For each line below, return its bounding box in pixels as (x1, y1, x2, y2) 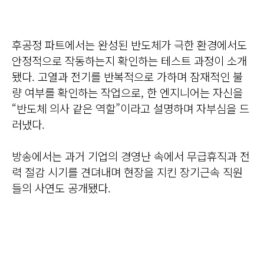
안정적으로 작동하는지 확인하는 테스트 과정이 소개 (12, 52, 247, 68)
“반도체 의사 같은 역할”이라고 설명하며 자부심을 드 (12, 100, 249, 116)
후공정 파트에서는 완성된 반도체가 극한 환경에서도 (12, 36, 247, 52)
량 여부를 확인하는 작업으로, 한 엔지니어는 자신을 (12, 84, 243, 100)
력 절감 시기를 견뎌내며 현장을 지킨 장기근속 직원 (12, 163, 243, 180)
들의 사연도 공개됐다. (12, 179, 111, 196)
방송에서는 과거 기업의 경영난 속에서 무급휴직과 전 (12, 147, 250, 164)
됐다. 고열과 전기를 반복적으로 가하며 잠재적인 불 (12, 68, 243, 84)
